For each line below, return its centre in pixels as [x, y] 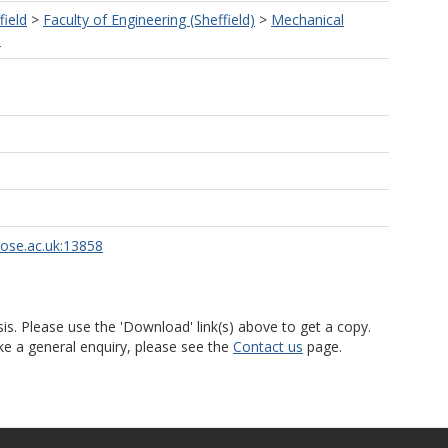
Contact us [268, 346]
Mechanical [307, 19]
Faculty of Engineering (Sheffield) [149, 19]
